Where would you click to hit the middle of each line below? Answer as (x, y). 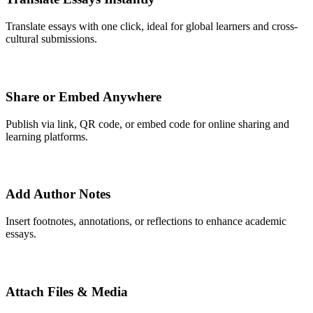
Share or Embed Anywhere (83, 96)
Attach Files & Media (67, 291)
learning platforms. (47, 136)
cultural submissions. (51, 39)
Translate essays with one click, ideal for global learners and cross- (152, 27)
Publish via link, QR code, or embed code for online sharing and (147, 124)
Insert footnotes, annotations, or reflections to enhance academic (146, 221)
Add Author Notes (58, 194)
